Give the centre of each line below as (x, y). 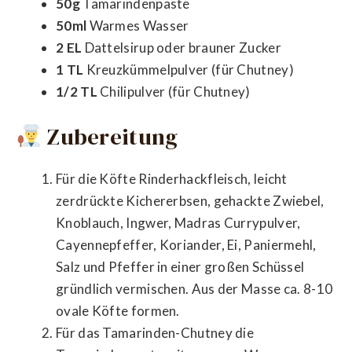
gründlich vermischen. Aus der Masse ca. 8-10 (194, 288)
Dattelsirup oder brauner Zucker (181, 47)
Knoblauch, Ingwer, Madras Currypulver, (178, 222)
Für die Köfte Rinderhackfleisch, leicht (172, 178)
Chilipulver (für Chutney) (174, 91)
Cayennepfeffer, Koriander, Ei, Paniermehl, (186, 244)
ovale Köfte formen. (118, 310)
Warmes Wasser (138, 25)
